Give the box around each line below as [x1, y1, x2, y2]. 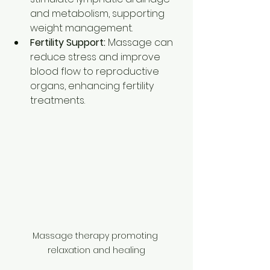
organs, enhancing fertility [30, 79, 156, 93]
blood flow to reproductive [30, 64, 162, 78]
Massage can [105, 36, 175, 49]
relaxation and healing [48, 243, 145, 256]
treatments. [30, 93, 85, 107]
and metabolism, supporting [30, 7, 167, 20]
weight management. [30, 21, 133, 35]
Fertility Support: [30, 36, 105, 49]
